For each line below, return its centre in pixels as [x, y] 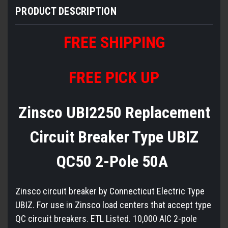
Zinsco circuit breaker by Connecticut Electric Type [110, 191]
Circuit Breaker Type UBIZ [114, 137]
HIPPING [137, 42]
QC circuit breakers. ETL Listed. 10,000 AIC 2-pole [106, 218]
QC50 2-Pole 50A [114, 161]
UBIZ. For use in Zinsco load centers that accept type [113, 205]
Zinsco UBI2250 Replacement [114, 112]
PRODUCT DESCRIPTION [66, 11]
